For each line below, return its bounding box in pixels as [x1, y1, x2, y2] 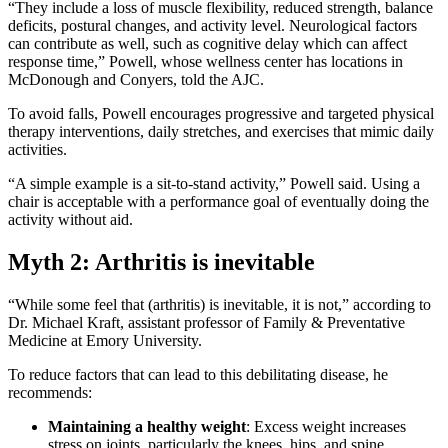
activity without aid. [8, 210, 133, 228]
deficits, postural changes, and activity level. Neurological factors [8, 16, 417, 34]
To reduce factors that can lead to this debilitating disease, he [8, 365, 388, 383]
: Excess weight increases [246, 417, 406, 435]
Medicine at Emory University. [8, 331, 202, 349]
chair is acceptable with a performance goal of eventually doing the [8, 192, 429, 210]
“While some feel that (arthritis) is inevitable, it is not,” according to [8, 295, 431, 313]
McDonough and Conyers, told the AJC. [8, 70, 264, 88]
